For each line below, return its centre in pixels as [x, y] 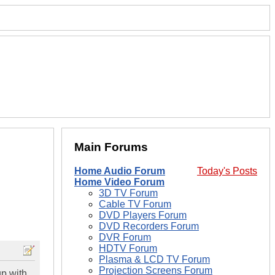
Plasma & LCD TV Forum [154, 260]
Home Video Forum [119, 182]
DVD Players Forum [143, 215]
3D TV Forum [128, 193]
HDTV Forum [128, 249]
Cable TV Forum [135, 204]
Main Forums [111, 147]
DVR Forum [125, 238]
